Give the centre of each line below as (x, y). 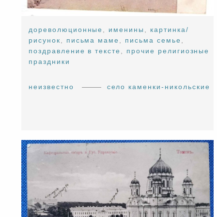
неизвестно (51, 87)
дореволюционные (66, 30)
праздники (49, 62)
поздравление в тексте (75, 51)
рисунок (45, 40)
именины (127, 30)
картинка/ (169, 30)
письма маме (93, 40)
